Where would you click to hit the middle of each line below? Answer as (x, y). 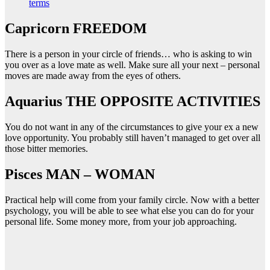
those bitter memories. (46, 148)
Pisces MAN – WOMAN (80, 174)
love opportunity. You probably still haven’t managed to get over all (133, 137)
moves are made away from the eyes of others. (93, 75)
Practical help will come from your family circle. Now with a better (132, 199)
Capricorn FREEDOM (76, 28)
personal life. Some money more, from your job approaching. (121, 221)
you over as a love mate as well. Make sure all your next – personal (132, 64)
